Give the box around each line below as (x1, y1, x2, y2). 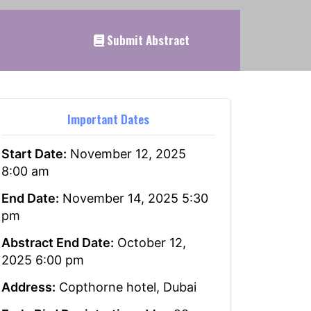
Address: (1, 280, 56, 295)
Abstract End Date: (1, 235, 114, 251)
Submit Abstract (103, 31, 190, 49)
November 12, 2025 (67, 146, 186, 162)
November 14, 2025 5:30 (59, 191, 208, 206)
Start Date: (1, 146, 67, 162)
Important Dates (67, 110, 149, 128)
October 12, (114, 235, 186, 251)
